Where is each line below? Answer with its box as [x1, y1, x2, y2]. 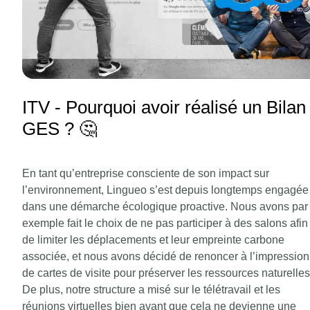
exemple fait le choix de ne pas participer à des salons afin [22, 217, 308, 230]
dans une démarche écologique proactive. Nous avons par [22, 201, 308, 213]
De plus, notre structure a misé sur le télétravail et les [22, 284, 280, 296]
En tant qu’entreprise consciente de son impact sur [22, 167, 269, 180]
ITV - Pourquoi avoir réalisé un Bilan [22, 96, 306, 118]
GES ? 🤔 [22, 118, 97, 139]
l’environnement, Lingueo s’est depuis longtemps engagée [22, 184, 309, 197]
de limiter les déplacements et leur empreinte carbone [22, 234, 284, 246]
